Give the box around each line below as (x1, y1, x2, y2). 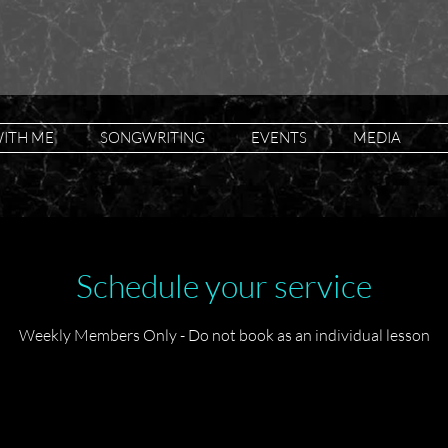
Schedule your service (76, 265, 372, 305)
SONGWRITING (100, 128, 205, 147)
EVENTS (251, 128, 307, 147)
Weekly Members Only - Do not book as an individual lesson (18, 324, 430, 345)
